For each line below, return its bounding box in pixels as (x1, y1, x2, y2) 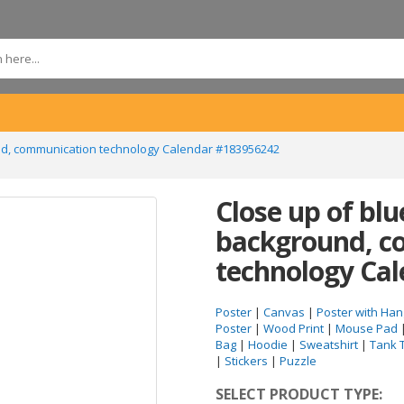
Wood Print (263, 320, 324, 336)
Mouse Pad (335, 320, 398, 336)
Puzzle (280, 353, 317, 369)
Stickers (225, 353, 268, 369)
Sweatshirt (299, 336, 358, 353)
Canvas (263, 304, 305, 320)
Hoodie (248, 336, 288, 353)
